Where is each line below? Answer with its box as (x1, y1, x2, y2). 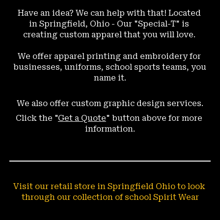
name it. (94, 73, 126, 82)
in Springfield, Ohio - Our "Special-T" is (29, 19, 189, 28)
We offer (17, 52, 54, 61)
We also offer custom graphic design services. (17, 99, 203, 108)
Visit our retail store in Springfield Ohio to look (13, 182, 206, 191)
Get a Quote (58, 113, 106, 123)
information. (85, 124, 135, 134)
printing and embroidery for (86, 52, 201, 61)
